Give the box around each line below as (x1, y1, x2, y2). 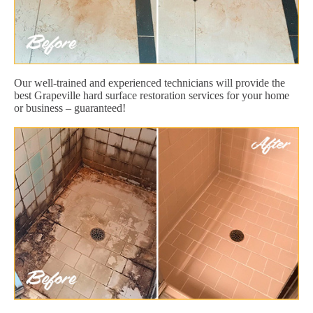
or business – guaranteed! (14, 101, 126, 114)
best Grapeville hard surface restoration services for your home (14, 89, 289, 101)
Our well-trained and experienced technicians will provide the (14, 76, 285, 89)
